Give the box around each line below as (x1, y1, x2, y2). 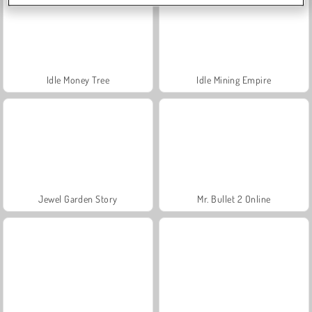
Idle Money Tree (46, 73, 110, 86)
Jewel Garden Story (38, 192, 118, 205)
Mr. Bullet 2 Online (197, 192, 271, 205)
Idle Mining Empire (196, 73, 272, 86)
